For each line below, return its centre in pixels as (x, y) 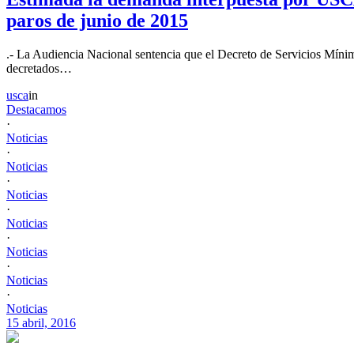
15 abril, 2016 (41, 323)
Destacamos (36, 110)
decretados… (39, 69)
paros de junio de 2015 (97, 21)
